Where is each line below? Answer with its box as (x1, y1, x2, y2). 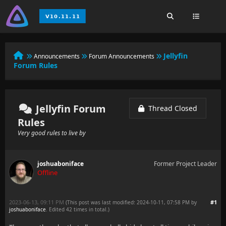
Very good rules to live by (18, 129, 86, 137)
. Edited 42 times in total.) (46, 206, 109, 213)
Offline (37, 168, 58, 177)
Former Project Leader (154, 159, 217, 168)
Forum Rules (14, 61, 58, 70)
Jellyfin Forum (33, 102, 106, 116)
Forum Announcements (89, 52, 154, 61)
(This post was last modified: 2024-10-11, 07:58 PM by (66, 199, 197, 206)
